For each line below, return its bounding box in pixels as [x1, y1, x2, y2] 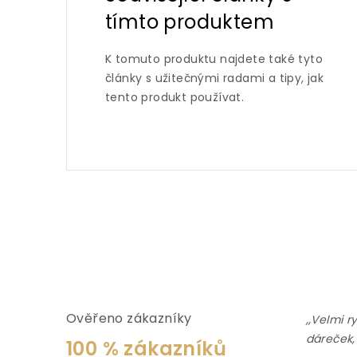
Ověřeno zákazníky [66, 308, 192, 328]
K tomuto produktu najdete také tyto [105, 50, 323, 67]
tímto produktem [105, 8, 274, 35]
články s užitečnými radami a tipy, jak [105, 69, 324, 86]
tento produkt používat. [105, 88, 245, 105]
